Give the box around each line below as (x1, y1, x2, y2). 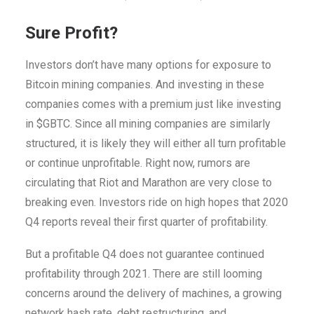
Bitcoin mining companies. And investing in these (25, 78, 264, 92)
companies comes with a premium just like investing (25, 97, 281, 111)
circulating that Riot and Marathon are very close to (25, 176, 272, 190)
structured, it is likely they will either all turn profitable (25, 137, 286, 151)
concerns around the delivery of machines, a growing (25, 287, 282, 301)
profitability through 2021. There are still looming (25, 267, 262, 281)
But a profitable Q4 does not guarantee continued (25, 247, 264, 261)
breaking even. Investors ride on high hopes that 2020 (25, 196, 288, 210)
